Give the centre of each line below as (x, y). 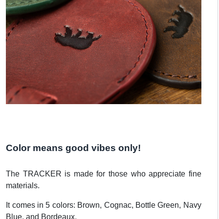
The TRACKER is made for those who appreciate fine (104, 174)
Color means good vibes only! (74, 148)
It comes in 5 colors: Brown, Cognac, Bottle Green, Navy (104, 205)
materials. (23, 186)
